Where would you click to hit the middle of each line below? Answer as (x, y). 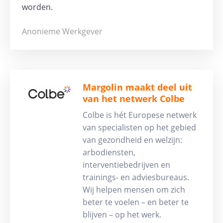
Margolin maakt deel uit (138, 87)
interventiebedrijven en (127, 165)
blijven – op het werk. (122, 215)
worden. (37, 7)
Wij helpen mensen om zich (134, 190)
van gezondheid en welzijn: (133, 140)
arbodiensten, (109, 153)
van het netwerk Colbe (134, 99)
